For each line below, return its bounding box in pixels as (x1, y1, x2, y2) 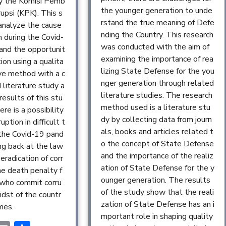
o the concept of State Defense (100, 138, 214, 150)
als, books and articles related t (100, 126, 213, 138)
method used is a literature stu (100, 102, 210, 114)
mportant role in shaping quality (100, 211, 213, 222)
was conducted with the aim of (100, 41, 209, 53)
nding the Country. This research (100, 29, 213, 41)
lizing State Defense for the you (100, 66, 214, 77)
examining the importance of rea (100, 53, 213, 65)
